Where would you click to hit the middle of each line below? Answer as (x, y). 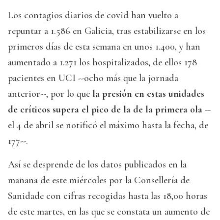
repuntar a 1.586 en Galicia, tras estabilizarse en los (107, 31)
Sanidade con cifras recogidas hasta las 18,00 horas (108, 196)
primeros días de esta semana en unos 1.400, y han (104, 47)
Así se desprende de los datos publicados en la (97, 165)
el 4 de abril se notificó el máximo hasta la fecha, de (108, 125)
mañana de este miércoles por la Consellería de (99, 180)
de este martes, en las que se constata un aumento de (109, 212)
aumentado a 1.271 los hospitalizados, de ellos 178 (102, 63)
